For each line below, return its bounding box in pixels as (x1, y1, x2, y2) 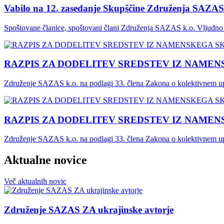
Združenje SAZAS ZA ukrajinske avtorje (4, 204, 173, 215)
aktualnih (18, 177, 47, 186)
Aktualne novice (4, 153, 87, 167)
